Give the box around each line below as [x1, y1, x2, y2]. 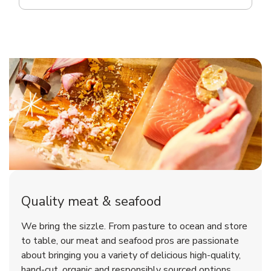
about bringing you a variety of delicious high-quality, [21, 249, 241, 263]
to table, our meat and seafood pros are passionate [21, 234, 239, 248]
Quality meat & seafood [21, 192, 162, 211]
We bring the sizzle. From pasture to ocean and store [21, 220, 247, 233]
